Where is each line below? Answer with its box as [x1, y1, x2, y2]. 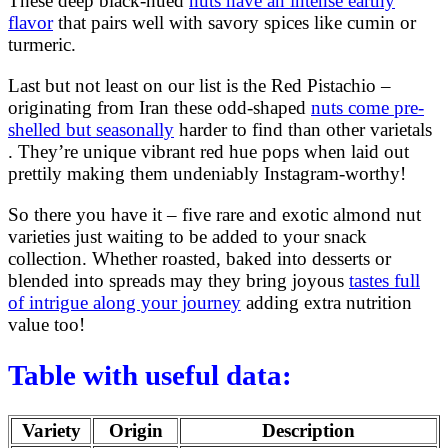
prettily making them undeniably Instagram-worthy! [8, 162, 406, 184]
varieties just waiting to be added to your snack [8, 225, 367, 247]
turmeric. [8, 33, 76, 55]
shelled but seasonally [8, 118, 174, 140]
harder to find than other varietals [174, 118, 432, 140]
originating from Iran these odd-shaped [8, 96, 311, 118]
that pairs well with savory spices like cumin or [53, 11, 416, 33]
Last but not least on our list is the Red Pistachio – [8, 74, 391, 96]
